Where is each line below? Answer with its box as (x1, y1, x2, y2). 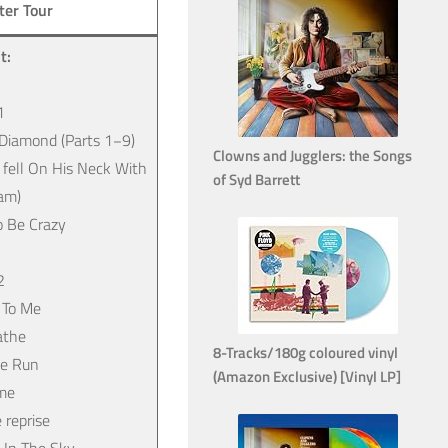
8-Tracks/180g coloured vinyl (213, 340, 398, 364)
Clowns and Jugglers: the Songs (213, 143, 412, 167)
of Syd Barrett (213, 167, 300, 191)
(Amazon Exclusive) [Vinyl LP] (213, 364, 401, 388)
